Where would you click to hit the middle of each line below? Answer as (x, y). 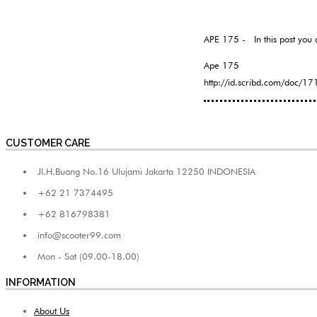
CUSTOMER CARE (48, 143)
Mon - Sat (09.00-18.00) (88, 257)
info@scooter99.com (79, 235)
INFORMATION (41, 283)
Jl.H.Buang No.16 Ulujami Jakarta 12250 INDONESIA (146, 172)
